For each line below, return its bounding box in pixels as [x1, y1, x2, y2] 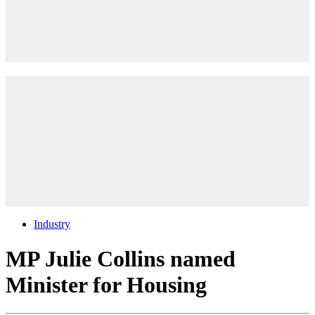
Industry [34, 218, 70, 231]
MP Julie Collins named [6, 245, 236, 271]
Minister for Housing [6, 271, 207, 297]
